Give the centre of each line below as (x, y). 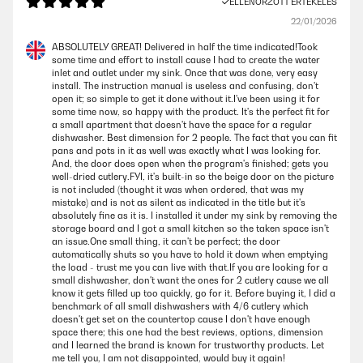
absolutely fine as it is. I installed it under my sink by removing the (194, 216)
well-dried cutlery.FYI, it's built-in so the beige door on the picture (193, 177)
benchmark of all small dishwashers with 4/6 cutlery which (180, 307)
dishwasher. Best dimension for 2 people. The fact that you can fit (194, 138)
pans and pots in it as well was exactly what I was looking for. (186, 151)
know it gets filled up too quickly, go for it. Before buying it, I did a (194, 294)
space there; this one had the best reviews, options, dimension (188, 333)
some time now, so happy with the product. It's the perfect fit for (191, 112)
